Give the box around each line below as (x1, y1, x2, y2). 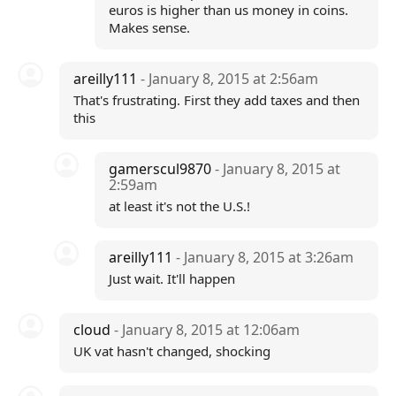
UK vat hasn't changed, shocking (72, 342, 270, 360)
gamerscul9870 (109, 159, 216, 179)
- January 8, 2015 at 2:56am (140, 69, 318, 88)
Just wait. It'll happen (109, 270, 236, 287)
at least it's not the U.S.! (109, 197, 251, 215)
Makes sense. (109, 19, 191, 36)
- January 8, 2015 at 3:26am (176, 247, 354, 267)
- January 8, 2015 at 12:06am (113, 320, 300, 339)
